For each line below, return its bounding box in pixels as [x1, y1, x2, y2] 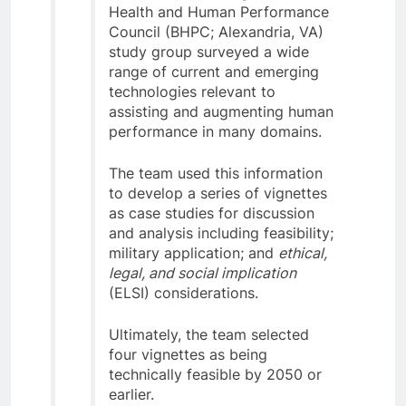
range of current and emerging [109, 62, 319, 81]
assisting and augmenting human [109, 101, 333, 121]
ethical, [278, 243, 327, 262]
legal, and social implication [109, 263, 296, 282]
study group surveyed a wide [109, 42, 309, 61]
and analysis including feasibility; [109, 223, 333, 242]
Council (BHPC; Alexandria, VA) [109, 22, 324, 41]
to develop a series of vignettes [109, 183, 327, 202]
